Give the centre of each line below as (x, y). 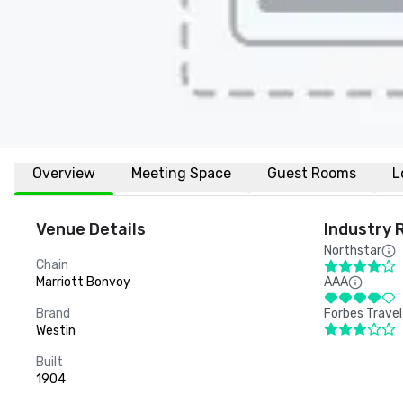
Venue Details (91, 229)
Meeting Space (181, 173)
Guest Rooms (312, 173)
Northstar (353, 251)
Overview (64, 173)
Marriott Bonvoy (83, 282)
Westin (56, 331)
